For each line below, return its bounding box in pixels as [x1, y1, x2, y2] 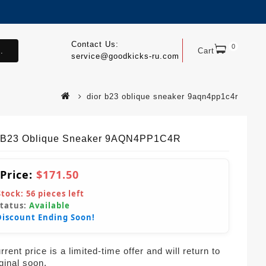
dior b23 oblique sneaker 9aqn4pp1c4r [87, 92, 238, 101]
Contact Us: [71, 40, 119, 49]
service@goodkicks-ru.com [71, 52, 179, 61]
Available [29, 200, 70, 211]
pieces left [36, 188, 84, 199]
